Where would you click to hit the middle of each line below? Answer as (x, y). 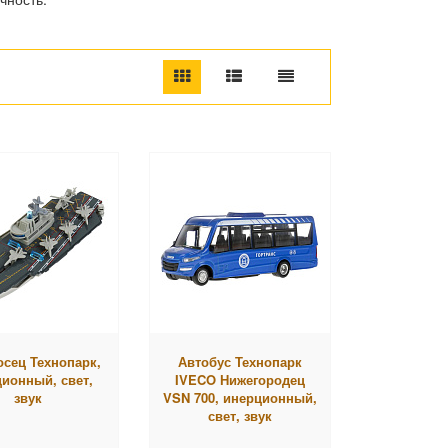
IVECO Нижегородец (240, 379)
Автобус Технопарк (240, 361)
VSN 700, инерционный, (240, 397)
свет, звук (240, 415)
